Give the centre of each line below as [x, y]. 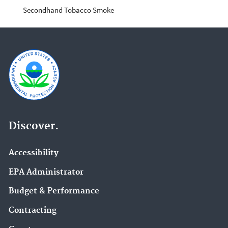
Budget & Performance [54, 191]
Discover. [34, 126]
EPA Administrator [46, 172]
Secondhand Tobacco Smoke [68, 10]
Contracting [33, 211]
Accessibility [34, 153]
